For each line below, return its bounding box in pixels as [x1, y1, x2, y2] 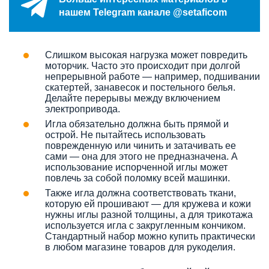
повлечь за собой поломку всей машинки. [45, 172, 230, 183]
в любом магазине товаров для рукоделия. [45, 241, 235, 252]
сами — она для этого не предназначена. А [45, 151, 238, 162]
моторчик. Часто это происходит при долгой [45, 60, 240, 71]
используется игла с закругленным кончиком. [45, 220, 246, 231]
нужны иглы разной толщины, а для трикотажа [45, 209, 253, 220]
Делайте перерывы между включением [45, 92, 220, 103]
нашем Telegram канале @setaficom [59, 7, 227, 18]
